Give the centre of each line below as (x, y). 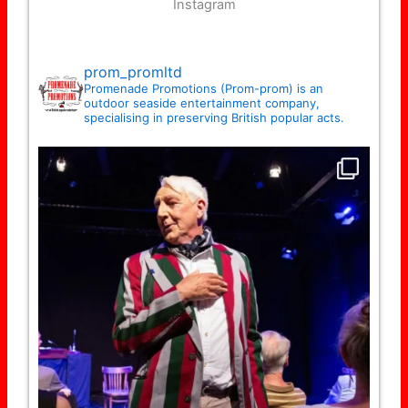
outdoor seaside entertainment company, (202, 102)
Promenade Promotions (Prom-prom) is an (204, 88)
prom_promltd (133, 71)
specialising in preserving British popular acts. (214, 117)
